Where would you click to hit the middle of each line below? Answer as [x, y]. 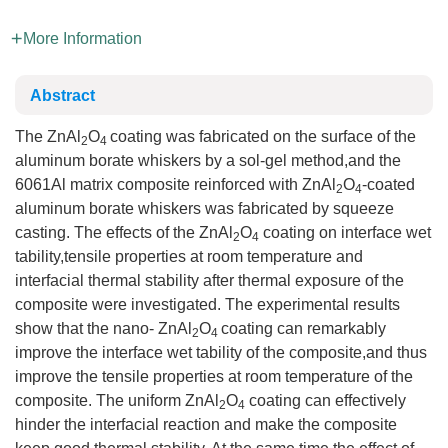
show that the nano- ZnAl [103, 328]
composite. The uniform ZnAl [117, 400]
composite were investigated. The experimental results [207, 304]
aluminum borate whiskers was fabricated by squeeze [204, 208]
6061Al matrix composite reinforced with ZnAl [175, 184]
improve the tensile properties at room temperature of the [214, 376]
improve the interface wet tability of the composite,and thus [221, 352]
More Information [82, 38]
